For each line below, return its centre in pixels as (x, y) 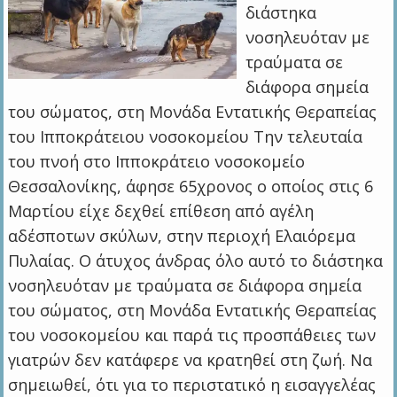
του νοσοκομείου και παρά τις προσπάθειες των (192, 335)
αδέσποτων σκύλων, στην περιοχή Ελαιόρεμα (182, 236)
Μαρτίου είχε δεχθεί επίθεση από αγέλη (161, 211)
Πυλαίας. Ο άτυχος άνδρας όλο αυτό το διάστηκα (196, 261)
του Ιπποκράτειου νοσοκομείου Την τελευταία (186, 137)
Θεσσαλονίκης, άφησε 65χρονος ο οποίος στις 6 (191, 187)
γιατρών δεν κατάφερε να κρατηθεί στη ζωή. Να (191, 360)
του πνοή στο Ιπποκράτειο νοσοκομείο (157, 162)
